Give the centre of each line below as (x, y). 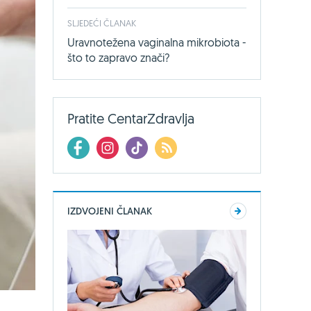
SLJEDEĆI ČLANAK (102, 23)
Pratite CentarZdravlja (131, 118)
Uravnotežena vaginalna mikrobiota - (157, 42)
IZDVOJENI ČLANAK (110, 211)
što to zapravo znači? (118, 58)
